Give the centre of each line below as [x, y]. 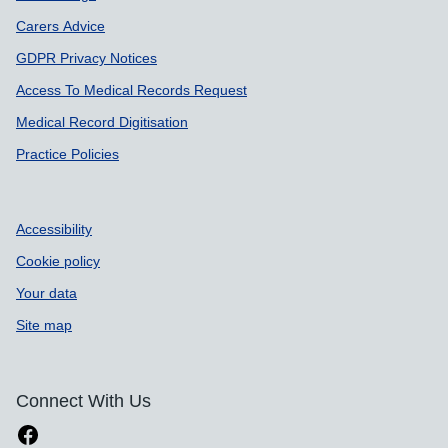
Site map [44, 324]
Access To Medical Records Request [131, 89]
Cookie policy [58, 260]
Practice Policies [67, 153]
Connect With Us [83, 400]
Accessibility [54, 228]
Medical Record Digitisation [102, 121]
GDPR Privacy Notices [86, 57]
